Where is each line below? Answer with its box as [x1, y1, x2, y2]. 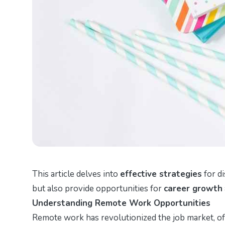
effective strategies [120, 168, 202, 180]
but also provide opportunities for [32, 182, 164, 194]
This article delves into [32, 168, 120, 180]
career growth [164, 182, 222, 194]
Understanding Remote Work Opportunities [32, 197, 210, 209]
